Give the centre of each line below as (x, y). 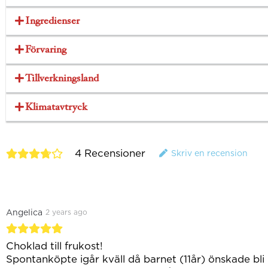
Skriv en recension (209, 153)
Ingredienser (52, 20)
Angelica (24, 212)
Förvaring (46, 49)
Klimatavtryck (56, 106)
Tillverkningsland (62, 78)
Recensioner (115, 153)
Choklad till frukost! (56, 246)
